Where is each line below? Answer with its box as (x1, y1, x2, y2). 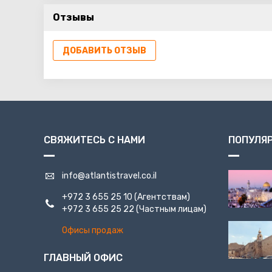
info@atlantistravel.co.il (62, 170, 157, 181)
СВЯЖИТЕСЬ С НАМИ (44, 134, 145, 146)
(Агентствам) (132, 191, 190, 202)
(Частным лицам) (134, 203, 206, 214)
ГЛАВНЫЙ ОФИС (44, 251, 123, 263)
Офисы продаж (62, 225, 123, 236)
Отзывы (53, 12, 94, 23)
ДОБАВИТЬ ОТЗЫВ (63, 45, 146, 56)
